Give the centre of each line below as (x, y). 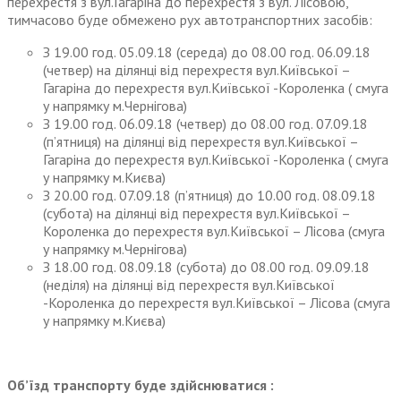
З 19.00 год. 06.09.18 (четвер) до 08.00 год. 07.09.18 (205, 124)
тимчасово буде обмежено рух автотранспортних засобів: (190, 20)
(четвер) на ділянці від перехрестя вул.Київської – (196, 70)
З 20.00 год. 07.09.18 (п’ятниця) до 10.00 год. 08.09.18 (209, 196)
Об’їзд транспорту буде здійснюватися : (141, 385)
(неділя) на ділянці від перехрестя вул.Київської (189, 285)
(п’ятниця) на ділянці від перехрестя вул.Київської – (200, 142)
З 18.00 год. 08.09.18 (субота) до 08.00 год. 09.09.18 (206, 267)
